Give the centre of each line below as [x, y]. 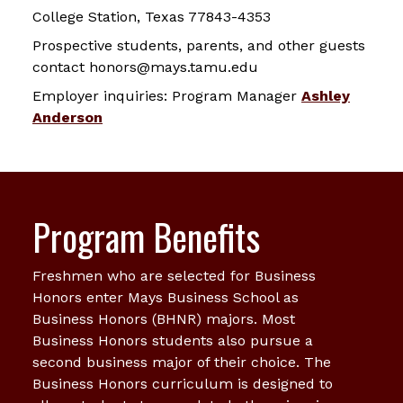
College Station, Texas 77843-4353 [152, 16]
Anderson [67, 117]
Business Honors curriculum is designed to [183, 383]
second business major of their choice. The [182, 362]
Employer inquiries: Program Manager [167, 95]
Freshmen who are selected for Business [174, 275]
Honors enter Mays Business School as [166, 297]
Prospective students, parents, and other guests [199, 45]
